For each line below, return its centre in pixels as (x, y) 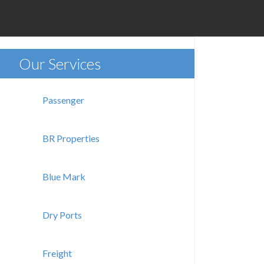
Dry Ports (62, 215)
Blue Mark (64, 176)
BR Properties (71, 138)
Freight (57, 253)
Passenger (63, 100)
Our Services (60, 64)
